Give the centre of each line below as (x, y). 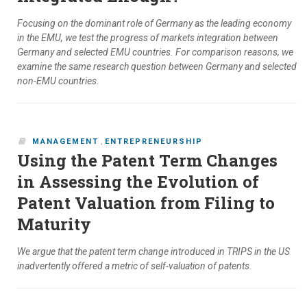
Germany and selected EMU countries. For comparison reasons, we (155, 52)
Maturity (54, 224)
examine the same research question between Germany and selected (157, 67)
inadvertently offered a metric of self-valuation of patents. (135, 266)
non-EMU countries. (58, 81)
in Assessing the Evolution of (138, 182)
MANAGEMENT (65, 142)
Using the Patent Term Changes (147, 161)
